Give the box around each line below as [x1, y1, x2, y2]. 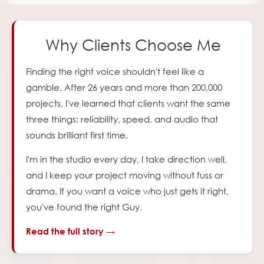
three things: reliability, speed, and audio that [26, 113, 218, 126]
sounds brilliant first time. [26, 129, 128, 141]
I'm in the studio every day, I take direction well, [26, 153, 227, 166]
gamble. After [26, 81, 88, 94]
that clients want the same [118, 97, 230, 110]
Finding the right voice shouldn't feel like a [26, 65, 204, 78]
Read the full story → [26, 226, 115, 237]
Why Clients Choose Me [45, 35, 221, 54]
